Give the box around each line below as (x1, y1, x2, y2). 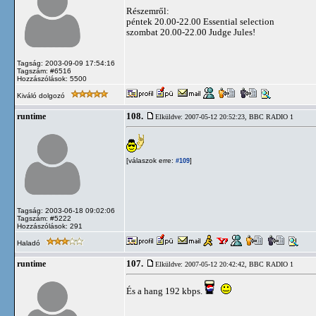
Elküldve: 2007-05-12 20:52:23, (155, 113, 249, 121)
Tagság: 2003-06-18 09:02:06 (17, 207, 115, 214)
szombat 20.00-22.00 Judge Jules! (126, 27, 255, 37)
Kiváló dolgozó (17, 92, 67, 99)
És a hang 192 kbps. (126, 286, 205, 296)
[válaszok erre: (126, 157, 174, 164)
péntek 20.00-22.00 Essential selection (126, 16, 274, 27)
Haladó (17, 239, 42, 247)
